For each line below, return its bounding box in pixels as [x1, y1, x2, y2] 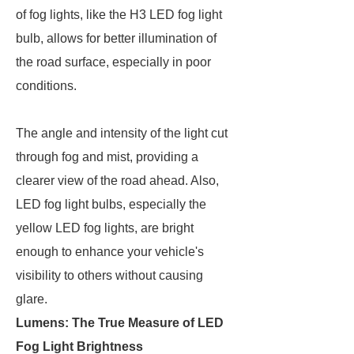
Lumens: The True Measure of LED [16, 316, 224, 330]
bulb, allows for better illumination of [16, 32, 217, 45]
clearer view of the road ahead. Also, [16, 174, 219, 187]
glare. [16, 292, 47, 306]
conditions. [16, 79, 80, 92]
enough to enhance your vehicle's [16, 245, 204, 258]
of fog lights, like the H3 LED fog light [16, 8, 222, 21]
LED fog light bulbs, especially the [16, 198, 206, 211]
